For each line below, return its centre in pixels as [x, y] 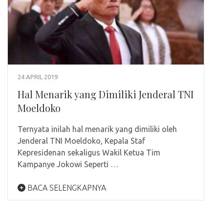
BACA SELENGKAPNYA [66, 187]
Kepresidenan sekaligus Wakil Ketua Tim [89, 152]
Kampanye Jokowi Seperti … [68, 164]
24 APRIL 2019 [38, 77]
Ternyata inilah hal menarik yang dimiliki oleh [97, 129]
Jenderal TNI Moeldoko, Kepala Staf [81, 141]
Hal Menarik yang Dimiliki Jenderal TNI [106, 94]
